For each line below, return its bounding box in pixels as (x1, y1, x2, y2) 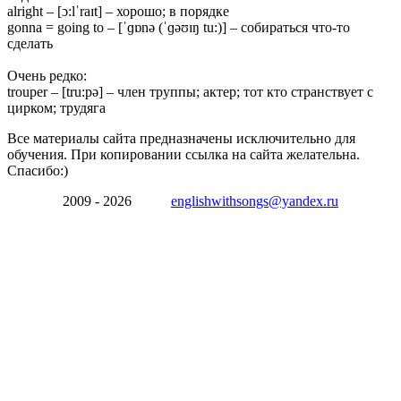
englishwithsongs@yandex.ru (171, 192, 338, 209)
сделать (7, 35, 53, 51)
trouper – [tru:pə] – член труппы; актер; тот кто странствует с (7, 83, 373, 99)
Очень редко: (7, 67, 90, 83)
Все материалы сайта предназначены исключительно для (7, 130, 355, 146)
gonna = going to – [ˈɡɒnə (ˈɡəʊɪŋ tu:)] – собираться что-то (7, 19, 350, 35)
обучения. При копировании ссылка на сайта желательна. (7, 146, 360, 162)
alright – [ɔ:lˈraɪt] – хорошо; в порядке (7, 3, 229, 19)
